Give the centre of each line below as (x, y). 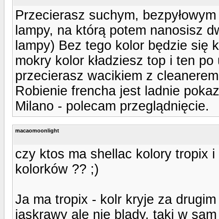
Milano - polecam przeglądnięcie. (112, 106)
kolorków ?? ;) (57, 169)
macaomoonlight (37, 130)
